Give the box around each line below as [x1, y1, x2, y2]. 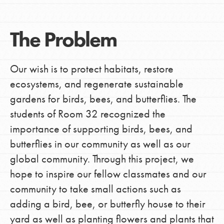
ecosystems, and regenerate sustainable [9, 76, 183, 91]
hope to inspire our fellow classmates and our [9, 166, 206, 181]
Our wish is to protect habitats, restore [9, 61, 173, 76]
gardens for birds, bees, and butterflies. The [9, 91, 196, 106]
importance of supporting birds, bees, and [9, 121, 192, 136]
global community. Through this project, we [9, 151, 194, 166]
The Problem [9, 25, 116, 53]
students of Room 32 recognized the [9, 106, 165, 121]
